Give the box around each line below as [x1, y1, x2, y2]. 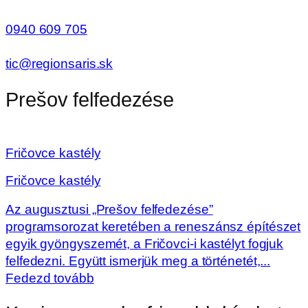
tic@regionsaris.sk [5, 56, 113, 71]
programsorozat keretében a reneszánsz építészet [5, 219, 301, 234]
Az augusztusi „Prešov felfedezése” [5, 201, 213, 217]
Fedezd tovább [5, 270, 94, 285]
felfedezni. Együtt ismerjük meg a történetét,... [5, 253, 271, 268]
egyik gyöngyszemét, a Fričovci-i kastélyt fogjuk [5, 236, 284, 251]
